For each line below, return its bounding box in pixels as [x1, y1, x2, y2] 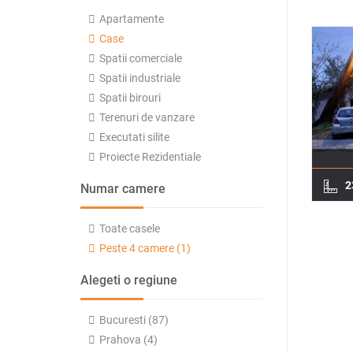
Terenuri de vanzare [99, 111, 195, 124]
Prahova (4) [99, 333, 158, 346]
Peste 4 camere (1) [99, 242, 191, 255]
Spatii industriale [99, 72, 180, 84]
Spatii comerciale [99, 52, 182, 65]
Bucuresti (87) [99, 314, 169, 326]
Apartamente [99, 13, 164, 25]
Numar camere [80, 182, 165, 196]
